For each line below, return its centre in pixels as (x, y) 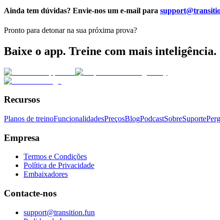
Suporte (194, 118)
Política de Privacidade (59, 165)
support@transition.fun (59, 212)
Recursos (22, 100)
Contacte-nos (30, 193)
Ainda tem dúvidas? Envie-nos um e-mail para (81, 11)
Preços (114, 118)
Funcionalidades (79, 118)
